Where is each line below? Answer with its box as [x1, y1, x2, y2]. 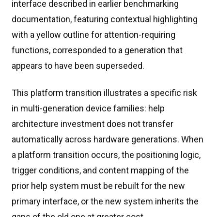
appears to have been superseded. [12, 61, 144, 71]
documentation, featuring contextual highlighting [12, 14, 198, 24]
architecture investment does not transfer [12, 119, 173, 129]
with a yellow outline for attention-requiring [12, 30, 175, 40]
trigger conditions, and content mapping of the [12, 165, 189, 175]
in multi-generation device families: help [12, 103, 165, 113]
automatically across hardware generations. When [12, 134, 203, 144]
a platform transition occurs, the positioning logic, [12, 150, 201, 160]
